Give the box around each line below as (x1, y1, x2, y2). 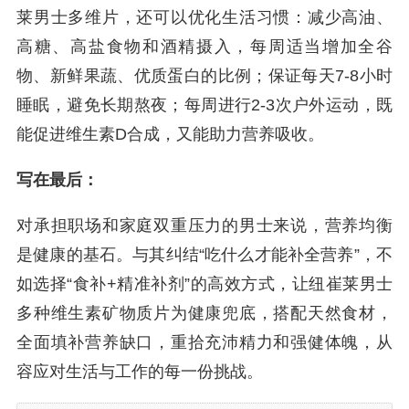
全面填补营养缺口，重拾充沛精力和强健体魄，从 (16, 333, 393, 351)
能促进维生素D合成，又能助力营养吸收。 (16, 125, 324, 143)
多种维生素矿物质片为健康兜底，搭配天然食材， (16, 304, 393, 322)
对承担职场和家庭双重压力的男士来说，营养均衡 (16, 216, 393, 235)
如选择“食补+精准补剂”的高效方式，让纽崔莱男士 (16, 275, 393, 293)
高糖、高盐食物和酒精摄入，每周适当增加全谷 (16, 37, 393, 56)
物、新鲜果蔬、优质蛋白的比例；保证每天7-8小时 (16, 67, 393, 85)
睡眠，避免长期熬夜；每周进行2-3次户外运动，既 (16, 96, 393, 114)
